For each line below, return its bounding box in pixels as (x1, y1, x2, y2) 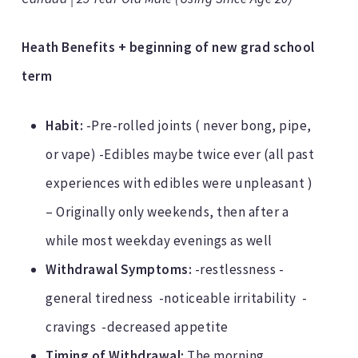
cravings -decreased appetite (46, 317, 229, 336)
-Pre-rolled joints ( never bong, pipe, (86, 116, 312, 134)
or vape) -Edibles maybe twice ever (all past (46, 145, 315, 163)
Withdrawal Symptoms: (46, 260, 193, 278)
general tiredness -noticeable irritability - (46, 288, 308, 307)
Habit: (46, 116, 86, 134)
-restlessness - (192, 260, 284, 278)
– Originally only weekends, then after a (46, 202, 289, 221)
